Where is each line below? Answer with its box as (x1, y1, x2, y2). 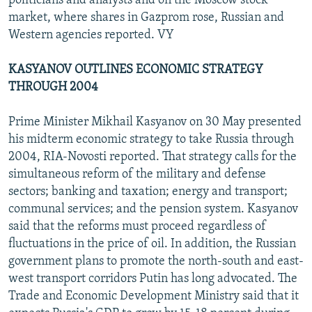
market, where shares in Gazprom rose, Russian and (8, 10, 284, 24)
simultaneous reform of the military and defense (8, 167, 266, 181)
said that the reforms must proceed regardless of (8, 219, 266, 233)
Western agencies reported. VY (8, 28, 174, 42)
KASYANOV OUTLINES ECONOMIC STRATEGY (8, 63, 263, 77)
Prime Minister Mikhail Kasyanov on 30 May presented (8, 115, 302, 129)
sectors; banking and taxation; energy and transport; (8, 185, 288, 198)
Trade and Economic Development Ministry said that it (8, 289, 299, 303)
